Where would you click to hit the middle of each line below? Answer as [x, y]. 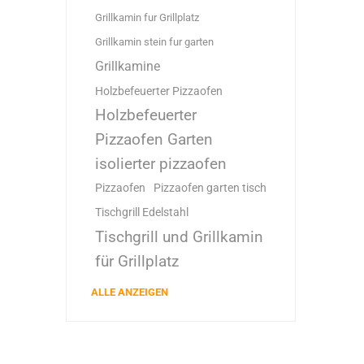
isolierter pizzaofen [160, 164]
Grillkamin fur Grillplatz [147, 17]
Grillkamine [127, 66]
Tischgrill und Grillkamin [179, 237]
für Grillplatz [136, 261]
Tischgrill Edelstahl [141, 212]
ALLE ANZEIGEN [129, 292]
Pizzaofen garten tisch [210, 188]
